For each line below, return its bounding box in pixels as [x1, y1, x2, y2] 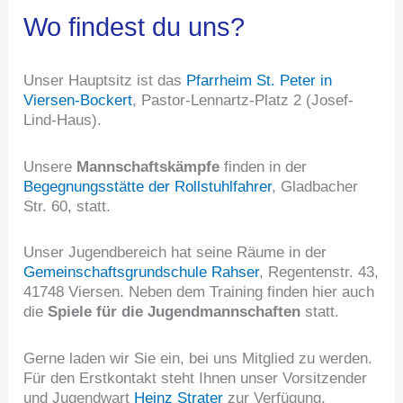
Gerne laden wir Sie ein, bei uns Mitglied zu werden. [23, 350, 373, 368]
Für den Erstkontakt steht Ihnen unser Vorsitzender [23, 370, 368, 388]
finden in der [219, 157, 308, 175]
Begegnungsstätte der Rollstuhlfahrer [23, 177, 273, 195]
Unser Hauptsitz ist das [23, 71, 187, 89]
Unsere [23, 157, 73, 175]
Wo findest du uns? [23, 12, 246, 41]
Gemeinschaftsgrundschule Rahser [23, 264, 260, 282]
